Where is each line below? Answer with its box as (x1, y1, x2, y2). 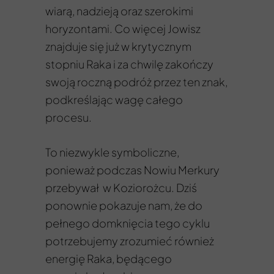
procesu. (45, 110, 92, 124)
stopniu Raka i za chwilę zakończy (45, 57, 213, 71)
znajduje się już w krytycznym (45, 39, 191, 53)
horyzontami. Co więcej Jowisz (45, 21, 201, 35)
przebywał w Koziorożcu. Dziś (45, 180, 197, 194)
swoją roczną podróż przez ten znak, (45, 75, 228, 89)
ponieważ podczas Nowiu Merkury (45, 163, 220, 177)
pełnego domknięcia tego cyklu (45, 216, 210, 230)
